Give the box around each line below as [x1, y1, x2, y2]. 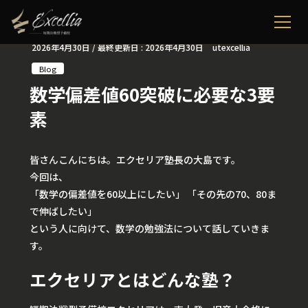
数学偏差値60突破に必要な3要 [30, 81, 275, 107]
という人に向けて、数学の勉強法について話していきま [30, 221, 269, 236]
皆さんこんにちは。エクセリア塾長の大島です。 [30, 153, 241, 167]
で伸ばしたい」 [30, 204, 97, 219]
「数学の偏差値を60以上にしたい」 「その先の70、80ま [30, 187, 276, 201]
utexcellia [212, 41, 250, 53]
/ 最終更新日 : [92, 41, 145, 53]
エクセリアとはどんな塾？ [30, 267, 236, 292]
